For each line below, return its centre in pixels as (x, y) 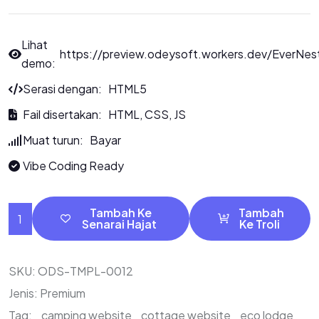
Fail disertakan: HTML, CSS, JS (104, 114)
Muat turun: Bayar (72, 140)
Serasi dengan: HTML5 (85, 89)
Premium (63, 293)
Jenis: (24, 293)
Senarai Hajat (120, 224)
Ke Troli (259, 224)
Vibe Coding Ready (73, 166)
